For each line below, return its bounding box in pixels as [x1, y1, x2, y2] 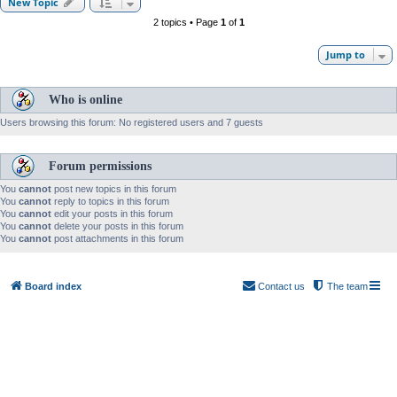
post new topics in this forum [51, 183, 176, 195]
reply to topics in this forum [51, 196, 169, 207]
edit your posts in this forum [51, 208, 173, 220]
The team [327, 280, 368, 292]
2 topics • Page [152, 16, 221, 27]
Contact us [258, 280, 305, 292]
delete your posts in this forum [51, 221, 183, 232]
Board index [25, 280, 82, 292]
